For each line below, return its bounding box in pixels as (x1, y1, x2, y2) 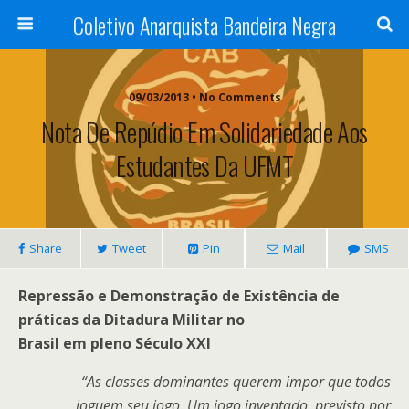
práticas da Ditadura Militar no (18, 309, 245, 330)
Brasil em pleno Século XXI (18, 333, 211, 353)
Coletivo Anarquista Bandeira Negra (73, 8, 336, 41)
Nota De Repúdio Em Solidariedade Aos (41, 112, 368, 151)
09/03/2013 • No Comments (128, 89, 281, 105)
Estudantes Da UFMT (115, 146, 294, 184)
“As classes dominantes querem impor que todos (81, 372, 391, 392)
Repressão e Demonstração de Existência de (18, 286, 340, 306)
